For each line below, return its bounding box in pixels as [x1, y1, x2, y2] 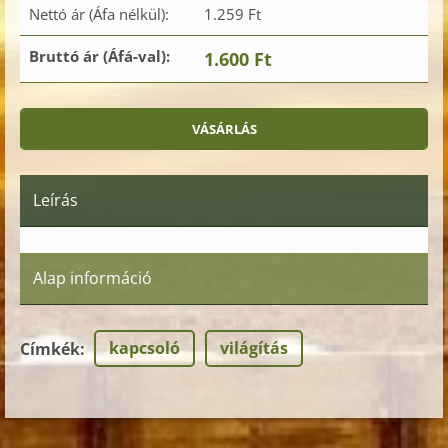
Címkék [20, 338, 80, 361]
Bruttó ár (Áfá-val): [29, 46, 170, 67]
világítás [220, 337, 288, 360]
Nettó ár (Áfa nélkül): [29, 4, 169, 25]
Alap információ [33, 267, 152, 290]
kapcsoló [109, 337, 180, 360]
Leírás [33, 189, 78, 212]
